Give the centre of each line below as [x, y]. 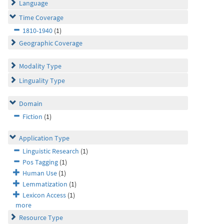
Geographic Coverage [51, 43]
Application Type [44, 138]
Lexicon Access [44, 195]
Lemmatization [45, 184]
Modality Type [40, 66]
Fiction [32, 116]
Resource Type [41, 217]
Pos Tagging [40, 162]
